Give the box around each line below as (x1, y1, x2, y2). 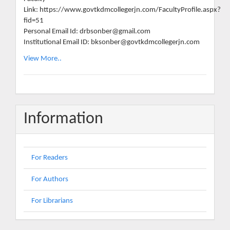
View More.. (24, 54, 62, 63)
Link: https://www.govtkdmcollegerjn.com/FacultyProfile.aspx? (24, 6, 221, 14)
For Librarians (31, 197, 73, 205)
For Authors (31, 176, 68, 184)
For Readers (31, 154, 68, 162)
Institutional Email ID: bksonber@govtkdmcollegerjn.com (24, 39, 200, 47)
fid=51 (24, 17, 44, 25)
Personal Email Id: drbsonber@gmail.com (24, 28, 150, 36)
